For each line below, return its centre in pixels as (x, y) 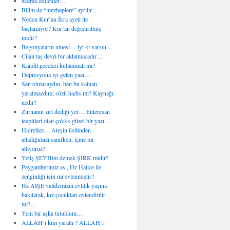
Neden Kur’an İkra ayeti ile (54, 19)
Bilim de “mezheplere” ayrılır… (60, 10)
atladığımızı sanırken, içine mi (57, 139)
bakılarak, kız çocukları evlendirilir (63, 195)
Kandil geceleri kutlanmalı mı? (58, 65)
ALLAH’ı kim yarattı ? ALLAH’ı (62, 222)
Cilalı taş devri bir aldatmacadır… (62, 56)
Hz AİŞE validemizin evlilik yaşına (64, 185)
